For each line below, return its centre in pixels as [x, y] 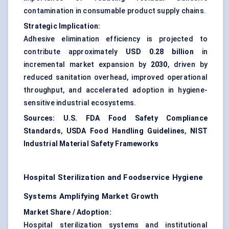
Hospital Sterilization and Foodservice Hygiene [113, 178]
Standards [42, 131]
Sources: [39, 118]
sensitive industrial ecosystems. [80, 103]
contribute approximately [75, 52]
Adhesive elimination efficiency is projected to [116, 39]
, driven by [188, 65]
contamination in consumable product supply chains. [115, 11]
